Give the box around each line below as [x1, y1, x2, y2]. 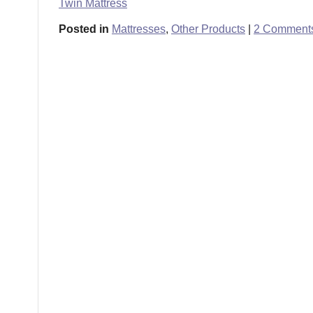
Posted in [59, 23, 109, 35]
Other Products [171, 23, 245, 35]
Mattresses [112, 23, 166, 35]
